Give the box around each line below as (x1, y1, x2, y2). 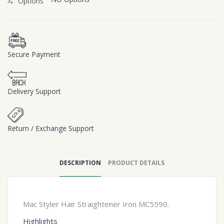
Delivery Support (7, 86, 61, 96)
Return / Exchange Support (7, 123, 94, 133)
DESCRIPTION (59, 158, 101, 167)
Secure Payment (7, 49, 60, 59)
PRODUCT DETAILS (108, 158, 164, 167)
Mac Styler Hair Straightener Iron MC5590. (23, 199, 169, 209)
